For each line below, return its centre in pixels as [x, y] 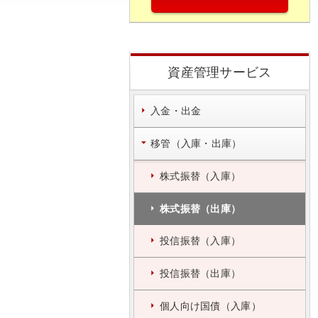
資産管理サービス [220, 72]
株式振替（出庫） [201, 209]
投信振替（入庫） [201, 241]
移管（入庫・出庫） [196, 143]
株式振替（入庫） [201, 176]
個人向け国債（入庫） [210, 306]
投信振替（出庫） [201, 273]
